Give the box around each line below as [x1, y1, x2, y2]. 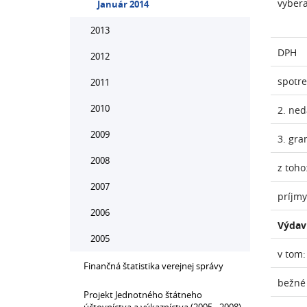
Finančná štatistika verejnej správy [84, 260, 223, 272]
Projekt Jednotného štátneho [84, 288, 202, 301]
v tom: [277, 247, 306, 260]
